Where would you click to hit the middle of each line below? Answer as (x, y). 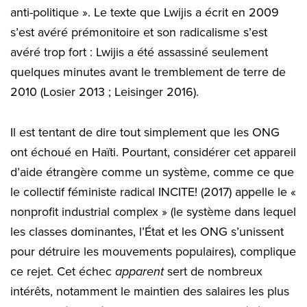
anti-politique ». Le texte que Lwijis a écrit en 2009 (145, 13)
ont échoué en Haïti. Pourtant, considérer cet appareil (153, 152)
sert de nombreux (213, 272)
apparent (139, 272)
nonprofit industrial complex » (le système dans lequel (153, 212)
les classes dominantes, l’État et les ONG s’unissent (147, 232)
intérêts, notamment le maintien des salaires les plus (150, 292)
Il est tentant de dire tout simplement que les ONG (145, 133)
